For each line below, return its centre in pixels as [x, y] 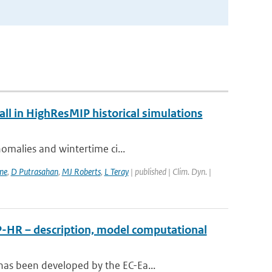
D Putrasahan [34, 172]
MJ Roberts [81, 172]
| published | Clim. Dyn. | [170, 172]
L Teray [116, 172]
